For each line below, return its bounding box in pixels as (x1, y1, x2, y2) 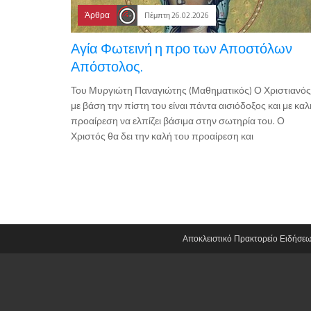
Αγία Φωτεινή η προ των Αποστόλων (71, 37, 292, 60)
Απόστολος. (71, 56, 143, 78)
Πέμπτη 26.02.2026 (144, 10, 209, 22)
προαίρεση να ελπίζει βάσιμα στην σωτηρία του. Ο (71, 113, 285, 128)
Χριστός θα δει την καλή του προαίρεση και (71, 128, 253, 144)
